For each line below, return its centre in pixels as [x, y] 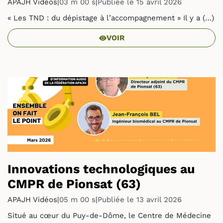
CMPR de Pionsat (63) [74, 184]
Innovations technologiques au [101, 169]
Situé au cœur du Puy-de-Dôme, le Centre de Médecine [109, 216]
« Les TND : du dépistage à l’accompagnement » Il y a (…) [111, 18]
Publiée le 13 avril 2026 [140, 200]
